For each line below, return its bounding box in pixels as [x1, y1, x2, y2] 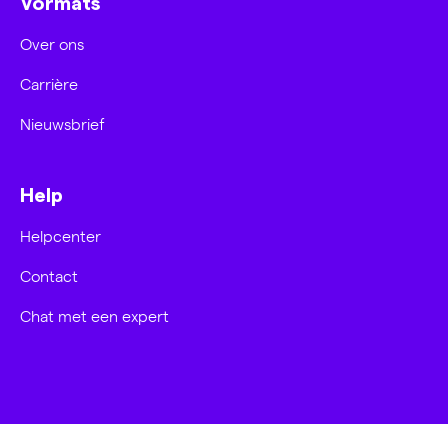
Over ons [20, 33, 84, 55]
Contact [20, 265, 78, 287]
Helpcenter [20, 225, 101, 247]
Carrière [20, 73, 78, 95]
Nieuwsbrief [20, 113, 105, 135]
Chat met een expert [20, 305, 169, 327]
